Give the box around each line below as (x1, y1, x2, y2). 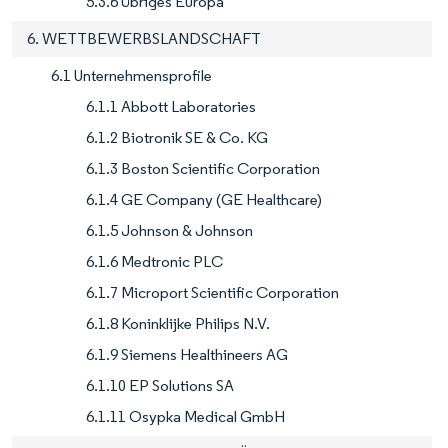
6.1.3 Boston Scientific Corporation (86, 159, 320, 179)
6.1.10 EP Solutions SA (86, 376, 234, 396)
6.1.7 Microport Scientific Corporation (86, 283, 339, 303)
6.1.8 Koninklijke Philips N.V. (86, 314, 270, 334)
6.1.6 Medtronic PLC (86, 252, 223, 272)
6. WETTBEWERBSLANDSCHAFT (27, 29, 261, 49)
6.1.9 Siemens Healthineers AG (86, 345, 288, 365)
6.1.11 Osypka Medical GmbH (86, 407, 285, 427)
